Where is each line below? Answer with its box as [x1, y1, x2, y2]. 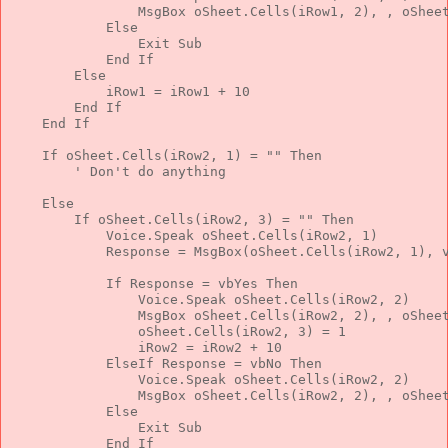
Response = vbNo [154, 355, 290, 371]
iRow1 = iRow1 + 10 [10, 83, 250, 99]
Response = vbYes [122, 275, 266, 291]
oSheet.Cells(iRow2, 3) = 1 [10, 323, 346, 339]
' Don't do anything [74, 163, 226, 179]
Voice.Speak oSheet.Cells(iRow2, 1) [10, 227, 378, 243]
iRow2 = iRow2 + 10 [10, 339, 282, 355]
